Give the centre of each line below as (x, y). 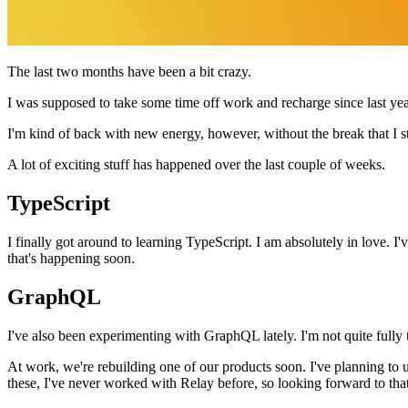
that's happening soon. (71, 258)
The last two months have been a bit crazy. (129, 71)
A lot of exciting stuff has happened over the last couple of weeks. (196, 164)
